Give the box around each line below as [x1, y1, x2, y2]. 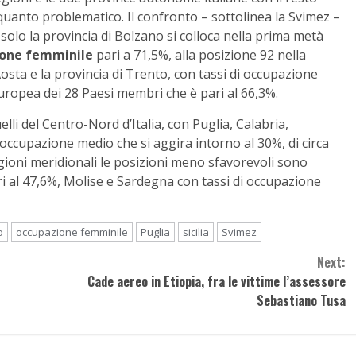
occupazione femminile [16, 224, 128, 239]
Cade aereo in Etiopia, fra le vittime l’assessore [87, 271, 346, 291]
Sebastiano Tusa [256, 290, 346, 310]
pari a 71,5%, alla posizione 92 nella [93, 45, 306, 64]
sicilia [183, 224, 209, 239]
